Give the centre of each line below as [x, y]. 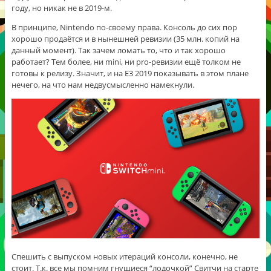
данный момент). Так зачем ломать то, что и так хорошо [118, 50]
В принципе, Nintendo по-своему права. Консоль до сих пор [124, 27]
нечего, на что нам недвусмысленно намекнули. [103, 84]
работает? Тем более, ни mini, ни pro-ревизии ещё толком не [126, 61]
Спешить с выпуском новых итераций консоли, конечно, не [124, 256]
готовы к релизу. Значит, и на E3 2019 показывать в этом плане [130, 73]
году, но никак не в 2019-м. [61, 8]
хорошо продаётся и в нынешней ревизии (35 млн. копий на [125, 38]
